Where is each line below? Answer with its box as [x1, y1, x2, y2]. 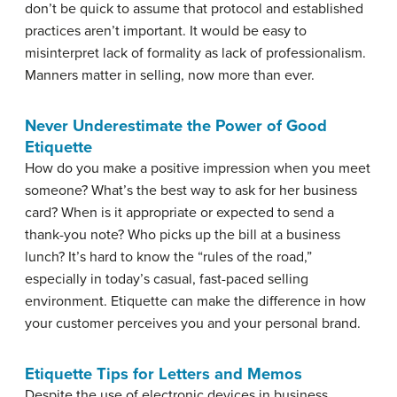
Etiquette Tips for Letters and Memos [25, 364, 302, 384]
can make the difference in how [167, 292, 366, 310]
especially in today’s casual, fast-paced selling [25, 270, 308, 288]
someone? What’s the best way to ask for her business [25, 182, 357, 199]
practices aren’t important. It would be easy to [25, 22, 307, 40]
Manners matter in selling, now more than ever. [25, 66, 315, 84]
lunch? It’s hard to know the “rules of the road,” [25, 248, 312, 266]
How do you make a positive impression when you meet [25, 160, 370, 177]
